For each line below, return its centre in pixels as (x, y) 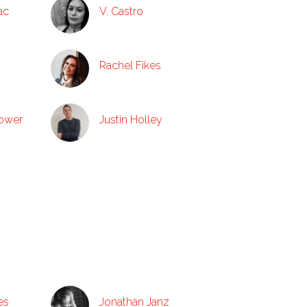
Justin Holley (131, 120)
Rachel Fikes (130, 65)
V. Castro (121, 11)
